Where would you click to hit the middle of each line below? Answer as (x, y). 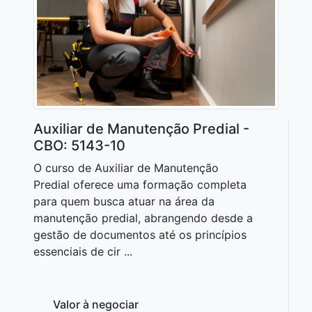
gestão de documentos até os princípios (140, 235)
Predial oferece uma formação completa (140, 185)
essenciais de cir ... (83, 251)
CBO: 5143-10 (79, 146)
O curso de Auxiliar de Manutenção (126, 168)
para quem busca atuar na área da (124, 201)
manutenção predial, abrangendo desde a (143, 218)
